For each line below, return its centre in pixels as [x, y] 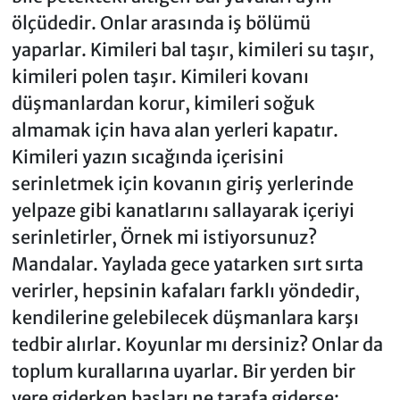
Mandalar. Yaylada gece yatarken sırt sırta [187, 264]
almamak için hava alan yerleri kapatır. [175, 130]
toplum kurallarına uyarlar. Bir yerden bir [183, 371]
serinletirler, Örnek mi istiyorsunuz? [164, 237]
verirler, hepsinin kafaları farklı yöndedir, [185, 291]
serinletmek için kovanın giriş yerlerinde [182, 184]
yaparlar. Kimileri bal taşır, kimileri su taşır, [192, 50]
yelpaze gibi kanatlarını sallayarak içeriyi [183, 211]
